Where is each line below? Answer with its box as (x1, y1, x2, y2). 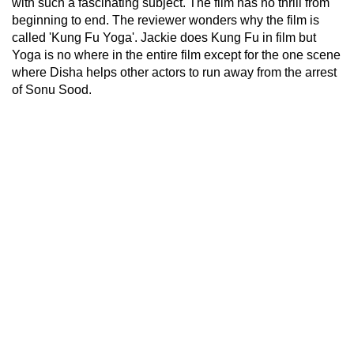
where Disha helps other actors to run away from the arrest (12, 65, 337, 79)
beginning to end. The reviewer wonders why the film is (12, 13, 319, 27)
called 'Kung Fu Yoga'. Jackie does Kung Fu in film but (12, 30, 316, 44)
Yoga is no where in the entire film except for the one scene (12, 47, 341, 62)
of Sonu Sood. (12, 82, 92, 96)
